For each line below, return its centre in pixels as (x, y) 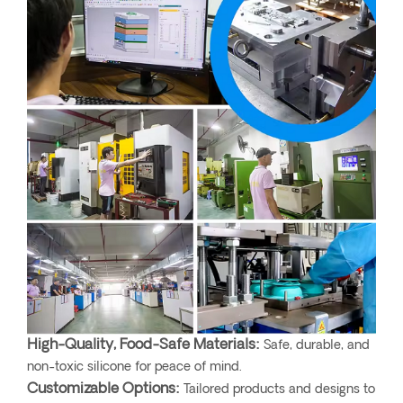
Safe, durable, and (315, 345)
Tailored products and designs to (278, 390)
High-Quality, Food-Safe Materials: (143, 345)
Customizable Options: (103, 389)
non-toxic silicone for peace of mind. (134, 367)
